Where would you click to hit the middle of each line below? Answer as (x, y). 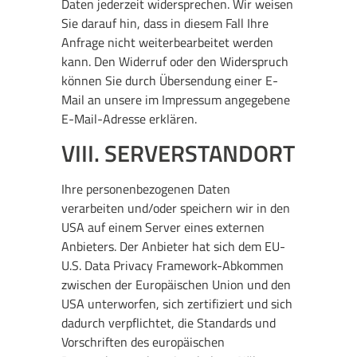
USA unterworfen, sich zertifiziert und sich (177, 304)
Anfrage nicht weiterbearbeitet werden (168, 42)
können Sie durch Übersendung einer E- (170, 80)
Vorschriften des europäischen (143, 342)
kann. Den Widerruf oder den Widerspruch (175, 61)
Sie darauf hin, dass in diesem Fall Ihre (165, 23)
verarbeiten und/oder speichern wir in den (176, 208)
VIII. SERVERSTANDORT (178, 153)
